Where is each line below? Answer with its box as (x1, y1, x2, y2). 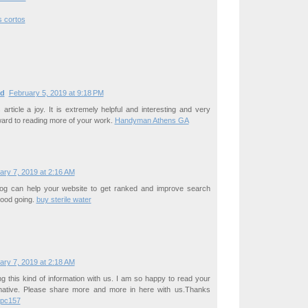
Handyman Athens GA (114, 115, 189, 124)
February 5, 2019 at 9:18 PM (8, 88, 104, 97)
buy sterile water (36, 195, 91, 203)
